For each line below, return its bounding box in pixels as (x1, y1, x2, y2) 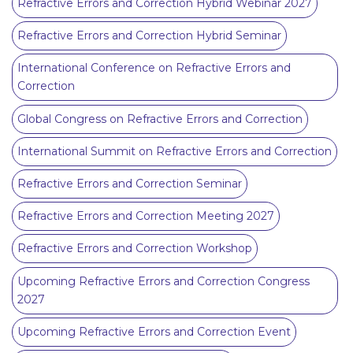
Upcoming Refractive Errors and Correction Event (17, 324, 291, 339)
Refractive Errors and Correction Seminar (17, 176, 242, 191)
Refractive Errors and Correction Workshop (17, 241, 252, 256)
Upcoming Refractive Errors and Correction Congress (17, 273, 310, 288)
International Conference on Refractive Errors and (17, 61, 291, 76)
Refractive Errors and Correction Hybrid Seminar (17, 28, 281, 43)
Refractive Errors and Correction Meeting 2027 (17, 209, 274, 224)
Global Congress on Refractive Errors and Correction (17, 111, 303, 126)
